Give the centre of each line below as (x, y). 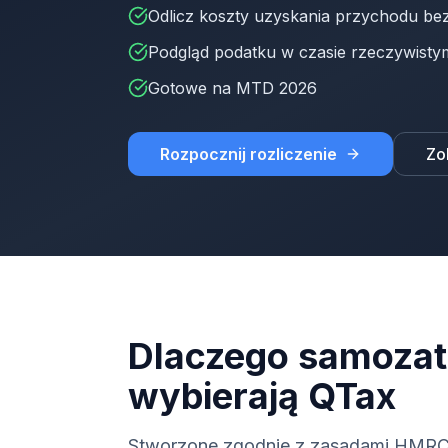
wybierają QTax (262, 396)
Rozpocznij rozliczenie (248, 154)
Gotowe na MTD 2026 (232, 88)
